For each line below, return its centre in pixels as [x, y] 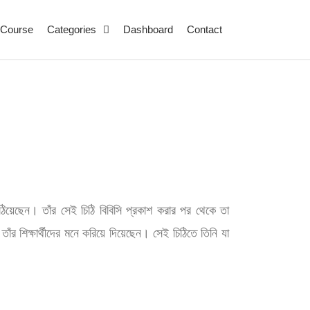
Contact [204, 29]
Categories [72, 29]
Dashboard [148, 29]
